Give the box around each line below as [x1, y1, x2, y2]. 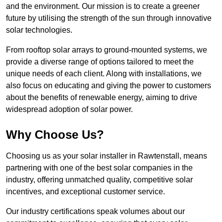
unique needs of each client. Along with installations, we [6, 69, 202, 78]
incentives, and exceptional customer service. [6, 187, 165, 196]
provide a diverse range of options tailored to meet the [6, 57, 194, 66]
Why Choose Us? [6, 128, 104, 142]
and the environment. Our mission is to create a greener [6, 2, 200, 11]
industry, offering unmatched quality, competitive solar [6, 175, 193, 184]
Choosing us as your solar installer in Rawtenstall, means [6, 152, 207, 161]
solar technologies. [6, 26, 72, 35]
